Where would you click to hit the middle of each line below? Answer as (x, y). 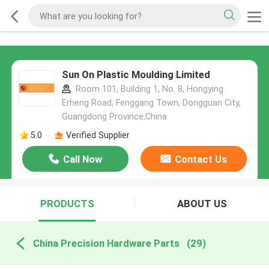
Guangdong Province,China (114, 117)
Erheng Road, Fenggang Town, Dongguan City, (151, 103)
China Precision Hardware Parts (106, 243)
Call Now (83, 159)
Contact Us (201, 159)
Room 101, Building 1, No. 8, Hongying (148, 89)
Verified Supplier (98, 135)
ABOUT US (202, 204)
